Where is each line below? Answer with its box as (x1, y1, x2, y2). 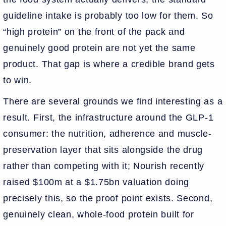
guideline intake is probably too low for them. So (3, 10, 213, 21)
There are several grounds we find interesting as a (3, 96, 223, 106)
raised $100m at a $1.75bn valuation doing (3, 177, 189, 187)
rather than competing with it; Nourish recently (3, 160, 205, 171)
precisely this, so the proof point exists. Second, (3, 193, 213, 203)
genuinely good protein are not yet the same (3, 42, 196, 53)
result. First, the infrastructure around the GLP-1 (3, 112, 214, 123)
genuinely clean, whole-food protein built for (3, 209, 194, 219)
